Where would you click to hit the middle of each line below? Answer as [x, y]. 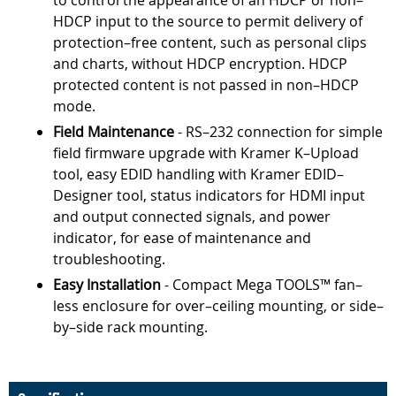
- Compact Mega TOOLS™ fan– [262, 285]
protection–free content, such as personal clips [210, 43]
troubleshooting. [109, 259]
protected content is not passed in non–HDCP [206, 85]
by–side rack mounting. [130, 327]
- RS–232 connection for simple [278, 132]
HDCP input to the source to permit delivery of [208, 22]
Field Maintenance [114, 132]
